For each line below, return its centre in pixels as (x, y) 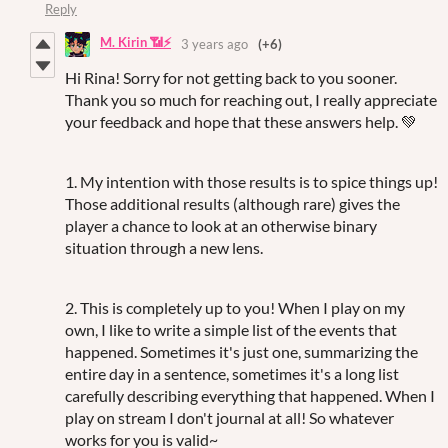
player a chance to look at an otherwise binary (221, 225)
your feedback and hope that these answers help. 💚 (241, 121)
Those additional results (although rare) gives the (232, 203)
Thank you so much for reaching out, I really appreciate (251, 99)
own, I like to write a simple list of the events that (231, 329)
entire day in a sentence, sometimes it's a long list (232, 373)
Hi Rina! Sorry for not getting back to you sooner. (231, 77)
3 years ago (214, 44)
